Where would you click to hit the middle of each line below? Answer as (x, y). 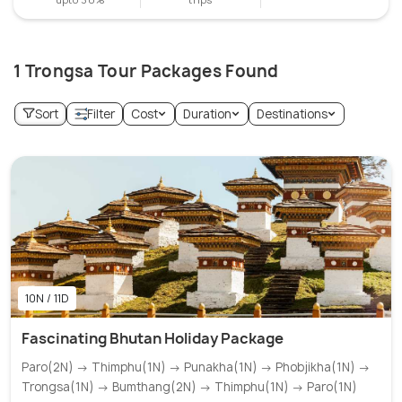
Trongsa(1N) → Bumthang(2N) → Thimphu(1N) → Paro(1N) (189, 387)
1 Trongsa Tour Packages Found (146, 71)
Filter (101, 114)
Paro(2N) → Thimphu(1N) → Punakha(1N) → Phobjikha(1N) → (196, 367)
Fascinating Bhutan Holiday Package (153, 338)
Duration (207, 114)
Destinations (292, 114)
